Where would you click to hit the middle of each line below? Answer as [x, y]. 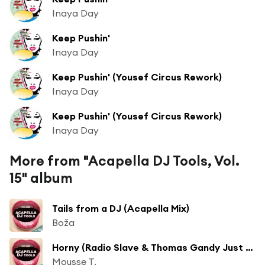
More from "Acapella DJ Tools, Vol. [125, 160]
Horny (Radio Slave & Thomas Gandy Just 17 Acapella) [249, 247]
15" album [41, 177]
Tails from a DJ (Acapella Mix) [121, 208]
